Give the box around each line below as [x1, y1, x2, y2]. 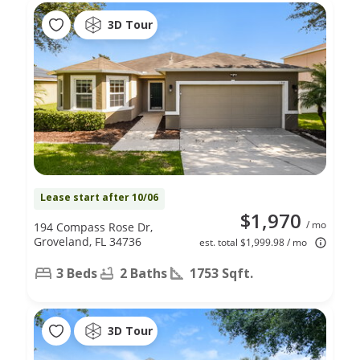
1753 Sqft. [190, 264, 253, 282]
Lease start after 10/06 [40, 190, 158, 204]
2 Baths [120, 264, 167, 282]
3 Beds [56, 264, 97, 282]
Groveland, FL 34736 [34, 233, 141, 249]
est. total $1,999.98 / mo [199, 235, 307, 249]
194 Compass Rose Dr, [34, 219, 153, 235]
